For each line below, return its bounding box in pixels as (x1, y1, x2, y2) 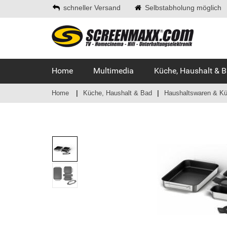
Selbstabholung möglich (145, 4, 221, 12)
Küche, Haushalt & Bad (83, 89, 152, 97)
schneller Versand (63, 4, 121, 12)
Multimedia (93, 66, 134, 75)
